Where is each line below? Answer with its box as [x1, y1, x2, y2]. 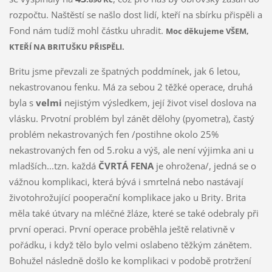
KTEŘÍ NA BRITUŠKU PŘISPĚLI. [8, 41, 124, 53]
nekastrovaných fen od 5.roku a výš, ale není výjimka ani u [8, 144, 254, 157]
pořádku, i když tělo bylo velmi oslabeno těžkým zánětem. [8, 239, 252, 251]
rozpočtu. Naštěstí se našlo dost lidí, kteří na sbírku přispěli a [8, 8, 262, 21]
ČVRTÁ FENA [98, 160, 156, 172]
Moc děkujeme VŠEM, [165, 25, 249, 37]
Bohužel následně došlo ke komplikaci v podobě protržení [8, 254, 251, 267]
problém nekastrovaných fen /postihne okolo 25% [8, 128, 219, 141]
